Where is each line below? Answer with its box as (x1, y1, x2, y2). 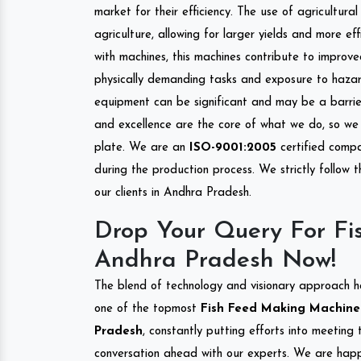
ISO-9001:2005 (189, 141, 276, 154)
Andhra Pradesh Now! (94, 247, 336, 273)
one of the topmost (94, 302, 197, 315)
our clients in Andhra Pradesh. (94, 186, 251, 199)
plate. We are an (94, 141, 189, 154)
